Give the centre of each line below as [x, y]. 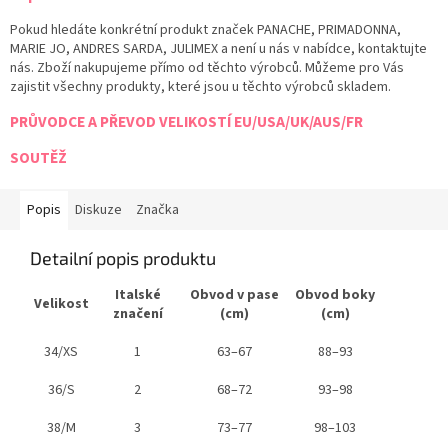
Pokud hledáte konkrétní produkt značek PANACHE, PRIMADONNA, [205, 30]
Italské [137, 295]
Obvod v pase [234, 295]
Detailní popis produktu [123, 258]
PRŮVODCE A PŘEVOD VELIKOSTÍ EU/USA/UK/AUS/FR [186, 122]
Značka [157, 210]
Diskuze [98, 210]
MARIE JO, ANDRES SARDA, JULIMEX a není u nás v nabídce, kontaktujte [218, 49]
